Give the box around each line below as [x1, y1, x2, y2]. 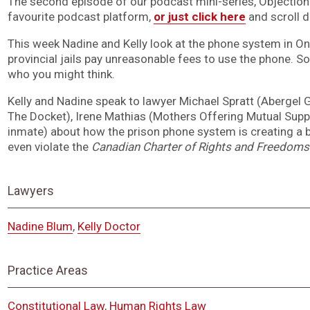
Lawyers [7, 183, 54, 199]
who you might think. [7, 67, 115, 82]
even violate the [7, 140, 91, 154]
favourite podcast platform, [7, 10, 154, 24]
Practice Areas [7, 263, 88, 278]
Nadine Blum [7, 219, 73, 234]
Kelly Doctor [77, 219, 140, 234]
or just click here [153, 10, 246, 24]
